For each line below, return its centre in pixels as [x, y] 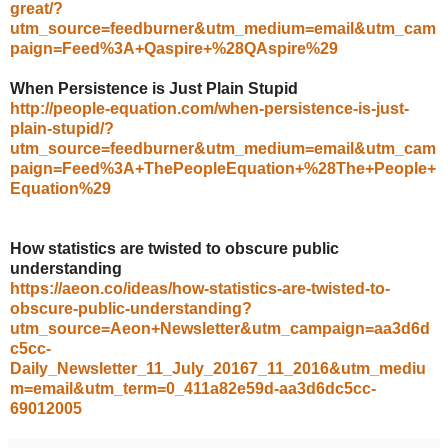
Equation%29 [60, 188]
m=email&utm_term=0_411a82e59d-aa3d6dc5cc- [193, 388]
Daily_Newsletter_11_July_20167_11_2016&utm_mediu [218, 368]
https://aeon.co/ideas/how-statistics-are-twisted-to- [200, 288]
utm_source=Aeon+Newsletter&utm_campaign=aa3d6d [220, 328]
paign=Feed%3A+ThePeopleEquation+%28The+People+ [223, 168]
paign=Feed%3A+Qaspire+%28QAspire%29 [174, 48]
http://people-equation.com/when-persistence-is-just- [209, 108]
